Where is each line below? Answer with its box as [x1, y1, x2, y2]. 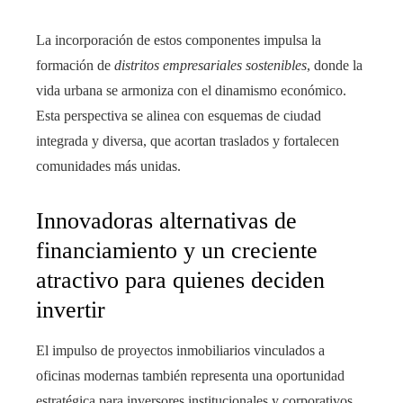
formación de [36, 58, 114, 74]
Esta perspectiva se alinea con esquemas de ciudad [36, 108, 321, 124]
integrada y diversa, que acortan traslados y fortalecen [36, 133, 339, 149]
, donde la [307, 58, 363, 74]
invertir [36, 297, 105, 324]
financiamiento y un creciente [36, 237, 318, 264]
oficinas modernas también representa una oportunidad [36, 368, 345, 384]
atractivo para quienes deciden [36, 267, 325, 294]
